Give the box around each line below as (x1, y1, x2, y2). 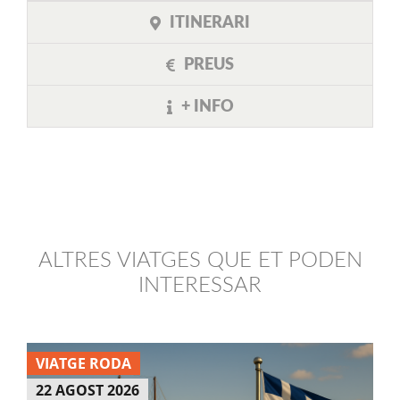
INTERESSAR (138, 274, 262, 296)
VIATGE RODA (35, 353, 131, 373)
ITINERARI (170, 14, 250, 31)
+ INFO (180, 98, 234, 115)
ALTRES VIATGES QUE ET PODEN (37, 249, 362, 271)
